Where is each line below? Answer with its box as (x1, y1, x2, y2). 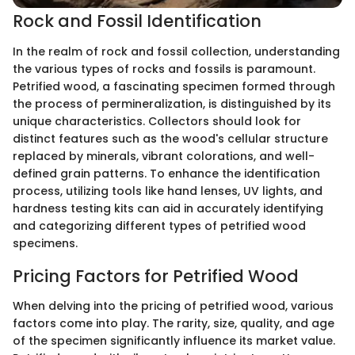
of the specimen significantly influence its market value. (13, 333, 335, 349)
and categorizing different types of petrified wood (13, 217, 306, 234)
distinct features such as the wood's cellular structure (13, 130, 328, 147)
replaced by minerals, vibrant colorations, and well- (13, 147, 315, 164)
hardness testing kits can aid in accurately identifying (13, 200, 323, 216)
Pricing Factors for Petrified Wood (13, 264, 299, 288)
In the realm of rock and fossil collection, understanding (13, 43, 340, 59)
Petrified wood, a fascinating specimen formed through (13, 78, 335, 94)
